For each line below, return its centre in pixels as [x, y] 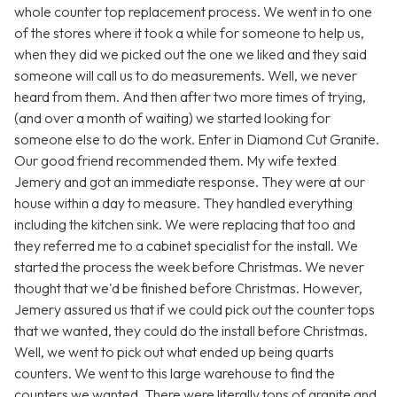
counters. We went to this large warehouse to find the [175, 374]
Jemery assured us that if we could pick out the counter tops [195, 310]
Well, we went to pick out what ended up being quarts [174, 352]
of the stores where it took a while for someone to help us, [189, 33]
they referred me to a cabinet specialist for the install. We [186, 246]
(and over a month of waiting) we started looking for [172, 118]
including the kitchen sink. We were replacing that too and [185, 225]
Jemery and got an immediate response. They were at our [190, 182]
